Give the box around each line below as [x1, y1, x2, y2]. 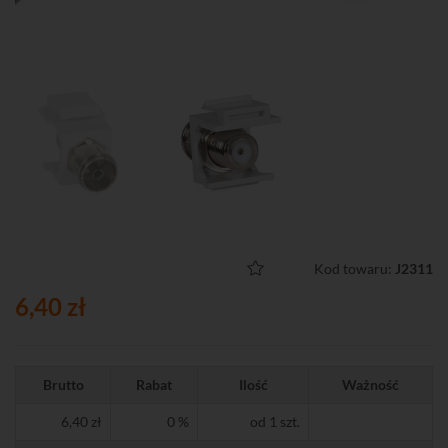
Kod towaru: [314, 260, 395, 277]
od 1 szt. [250, 413, 300, 430]
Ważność [342, 376, 399, 393]
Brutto [42, 376, 84, 393]
